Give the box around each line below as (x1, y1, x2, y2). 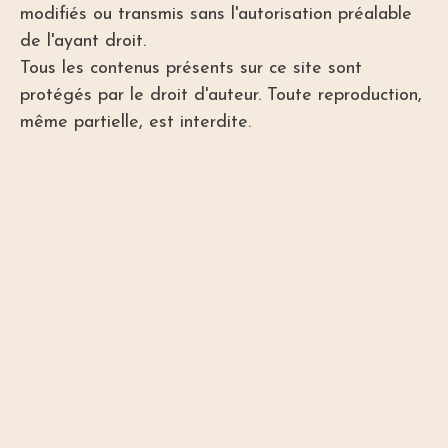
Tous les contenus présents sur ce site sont (20, 59, 362, 79)
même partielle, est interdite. (20, 113, 251, 133)
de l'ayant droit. (20, 32, 146, 52)
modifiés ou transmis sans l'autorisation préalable (20, 5, 412, 25)
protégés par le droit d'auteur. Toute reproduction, (20, 86, 422, 106)
